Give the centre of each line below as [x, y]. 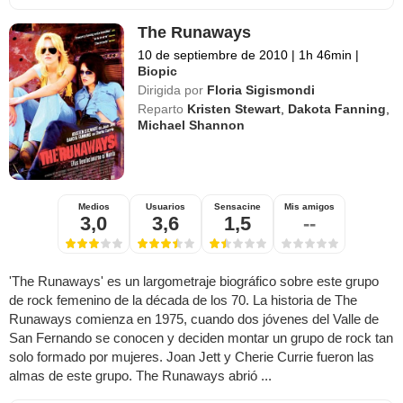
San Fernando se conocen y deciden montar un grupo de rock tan [201, 338]
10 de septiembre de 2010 [213, 55]
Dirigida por [171, 90]
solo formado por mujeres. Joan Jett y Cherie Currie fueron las [192, 357]
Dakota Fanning [337, 109]
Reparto [161, 109]
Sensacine [237, 207]
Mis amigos [309, 207]
